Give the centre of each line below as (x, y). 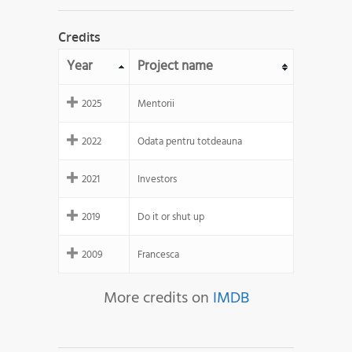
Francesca (158, 255)
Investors (157, 180)
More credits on (158, 299)
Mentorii (156, 104)
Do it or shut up (171, 218)
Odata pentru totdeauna (190, 142)
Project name (175, 67)
